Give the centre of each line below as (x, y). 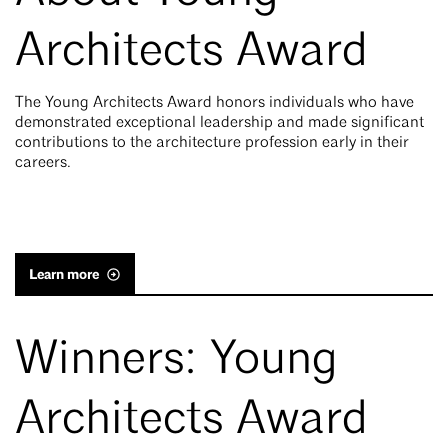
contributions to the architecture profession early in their (212, 142)
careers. (45, 162)
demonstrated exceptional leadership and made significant (219, 122)
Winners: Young (176, 360)
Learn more (64, 274)
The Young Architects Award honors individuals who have (214, 102)
